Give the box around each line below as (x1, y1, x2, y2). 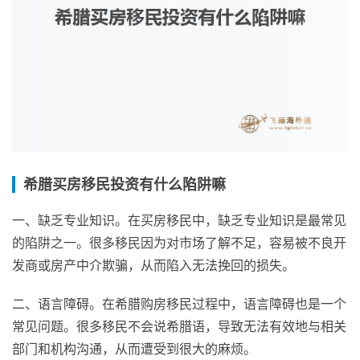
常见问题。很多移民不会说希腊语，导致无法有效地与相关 (12, 317, 346, 334)
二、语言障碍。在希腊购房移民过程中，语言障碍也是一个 (12, 295, 346, 312)
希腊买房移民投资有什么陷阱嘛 (23, 175, 226, 193)
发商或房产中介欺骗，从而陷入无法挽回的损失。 (12, 256, 295, 273)
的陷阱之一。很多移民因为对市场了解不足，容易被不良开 (12, 234, 346, 251)
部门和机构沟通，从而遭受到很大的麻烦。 (12, 340, 256, 357)
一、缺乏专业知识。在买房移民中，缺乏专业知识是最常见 (12, 211, 346, 228)
